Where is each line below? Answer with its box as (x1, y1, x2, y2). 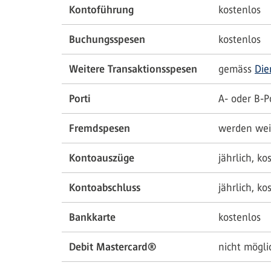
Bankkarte (69, 211, 116, 224)
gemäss (218, 63, 255, 76)
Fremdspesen (69, 122, 130, 135)
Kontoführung (69, 4, 134, 16)
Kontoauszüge (69, 152, 134, 165)
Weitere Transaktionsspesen (69, 63, 197, 76)
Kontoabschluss (69, 181, 140, 194)
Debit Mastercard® (69, 241, 156, 253)
